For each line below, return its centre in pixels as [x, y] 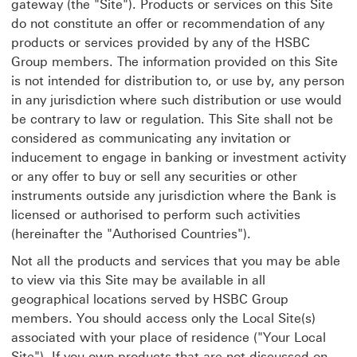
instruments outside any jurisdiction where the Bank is [174, 196]
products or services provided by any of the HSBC [161, 43]
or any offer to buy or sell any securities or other [154, 177]
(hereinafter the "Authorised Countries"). [131, 234]
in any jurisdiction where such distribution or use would [177, 100]
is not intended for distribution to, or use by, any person [178, 81]
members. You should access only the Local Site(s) [163, 318]
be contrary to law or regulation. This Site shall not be [172, 119]
